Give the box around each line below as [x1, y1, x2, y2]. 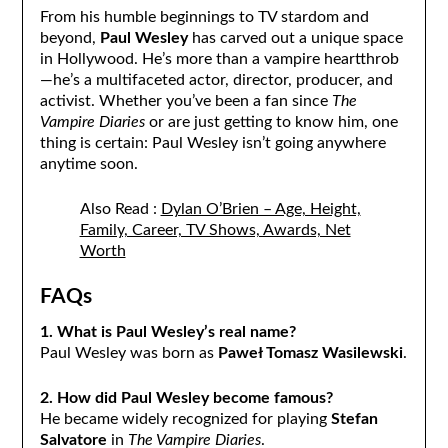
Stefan [330, 411, 378, 428]
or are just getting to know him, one [144, 113, 398, 130]
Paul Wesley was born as [39, 344, 218, 361]
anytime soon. [39, 155, 138, 172]
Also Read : [79, 200, 161, 217]
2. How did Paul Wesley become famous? [39, 390, 333, 407]
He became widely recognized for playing [39, 411, 331, 428]
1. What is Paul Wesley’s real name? [39, 323, 296, 340]
